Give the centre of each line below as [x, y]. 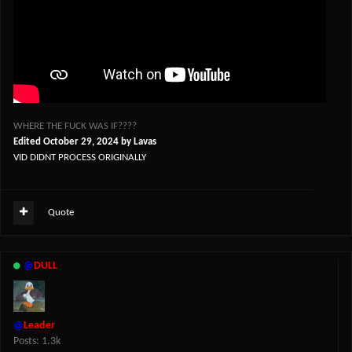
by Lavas [137, 142]
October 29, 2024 [81, 142]
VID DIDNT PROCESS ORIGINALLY [80, 158]
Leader [39, 326]
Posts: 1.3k [37, 342]
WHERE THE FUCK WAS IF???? [75, 126]
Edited [28, 142]
